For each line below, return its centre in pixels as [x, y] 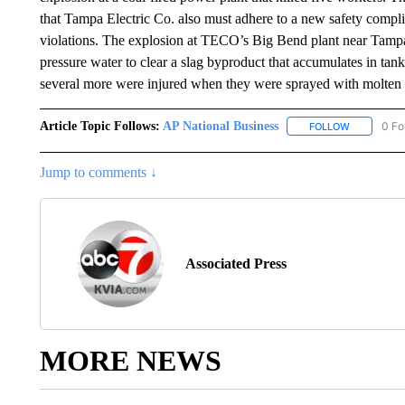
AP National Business [220, 126]
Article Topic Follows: [99, 126]
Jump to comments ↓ [98, 172]
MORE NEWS [130, 360]
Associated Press [235, 263]
